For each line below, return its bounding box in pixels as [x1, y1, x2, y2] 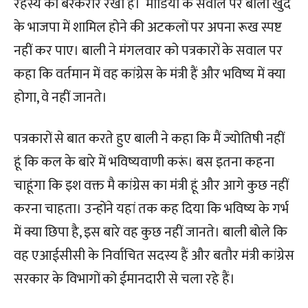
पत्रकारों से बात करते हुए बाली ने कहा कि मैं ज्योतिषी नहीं [14, 127, 285, 151]
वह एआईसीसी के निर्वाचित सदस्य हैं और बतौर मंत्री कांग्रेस [14, 244, 294, 267]
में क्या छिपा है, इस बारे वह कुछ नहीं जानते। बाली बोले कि [14, 221, 287, 244]
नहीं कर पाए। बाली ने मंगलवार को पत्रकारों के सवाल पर [14, 39, 283, 63]
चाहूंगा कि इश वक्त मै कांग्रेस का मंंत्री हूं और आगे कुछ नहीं [14, 174, 289, 197]
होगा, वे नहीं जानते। [14, 86, 107, 109]
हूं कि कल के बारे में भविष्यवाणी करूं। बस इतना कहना [14, 151, 274, 174]
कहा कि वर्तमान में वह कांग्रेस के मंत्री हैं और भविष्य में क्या [14, 63, 285, 86]
